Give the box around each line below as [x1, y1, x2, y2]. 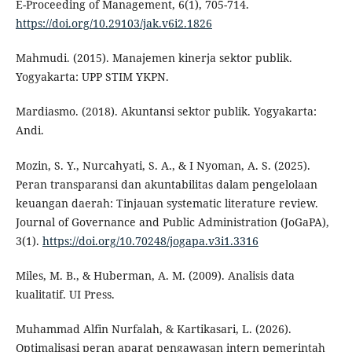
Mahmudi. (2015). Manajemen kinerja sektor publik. [15, 50, 292, 66]
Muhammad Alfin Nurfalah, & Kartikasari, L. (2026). [15, 321, 291, 336]
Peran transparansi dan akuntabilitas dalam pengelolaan [15, 176, 317, 192]
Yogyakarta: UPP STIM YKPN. [15, 69, 169, 85]
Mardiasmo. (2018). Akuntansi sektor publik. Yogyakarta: [15, 104, 317, 119]
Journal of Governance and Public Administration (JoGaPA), [15, 214, 329, 229]
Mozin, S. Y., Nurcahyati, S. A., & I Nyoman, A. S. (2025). [15, 157, 310, 173]
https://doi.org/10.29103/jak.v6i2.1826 [15, 16, 212, 31]
